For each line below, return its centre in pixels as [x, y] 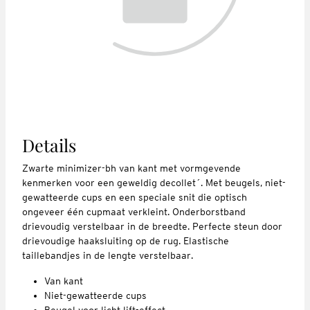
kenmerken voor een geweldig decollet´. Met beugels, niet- [154, 182]
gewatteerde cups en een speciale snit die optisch [135, 197]
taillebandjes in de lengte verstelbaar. [108, 255]
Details [49, 145]
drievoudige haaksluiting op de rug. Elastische [126, 240]
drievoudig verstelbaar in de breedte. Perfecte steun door [152, 226]
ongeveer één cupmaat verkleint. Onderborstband [134, 211]
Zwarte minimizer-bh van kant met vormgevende [131, 168]
